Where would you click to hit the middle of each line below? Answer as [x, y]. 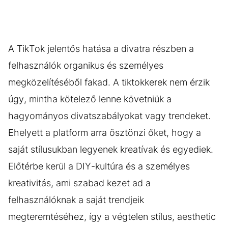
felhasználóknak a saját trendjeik [76, 199]
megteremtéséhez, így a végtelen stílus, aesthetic [112, 216]
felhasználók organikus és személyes [86, 65]
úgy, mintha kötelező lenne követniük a [90, 99]
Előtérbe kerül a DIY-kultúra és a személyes [99, 166]
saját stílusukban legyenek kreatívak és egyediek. [111, 149]
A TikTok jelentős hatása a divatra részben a [101, 48]
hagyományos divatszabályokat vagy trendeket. [109, 116]
